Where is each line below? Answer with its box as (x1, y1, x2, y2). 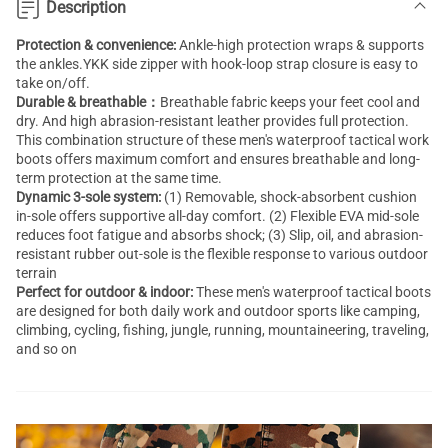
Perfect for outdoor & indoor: (16, 284, 193, 300)
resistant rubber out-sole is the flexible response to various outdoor (16, 246, 428, 262)
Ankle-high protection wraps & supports (176, 37, 424, 53)
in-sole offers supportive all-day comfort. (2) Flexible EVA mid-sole (16, 208, 419, 224)
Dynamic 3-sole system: (16, 189, 164, 205)
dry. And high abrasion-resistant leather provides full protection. (16, 113, 409, 129)
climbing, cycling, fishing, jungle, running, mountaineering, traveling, (16, 322, 429, 338)
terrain (16, 265, 57, 281)
